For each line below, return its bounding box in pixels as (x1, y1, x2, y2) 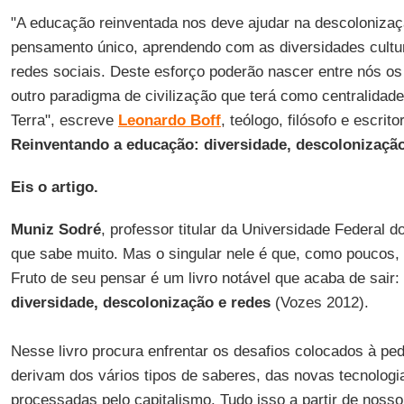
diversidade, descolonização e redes (10, 294, 271, 311)
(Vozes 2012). (270, 294, 369, 311)
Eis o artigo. (10, 179, 98, 196)
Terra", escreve (10, 112, 118, 129)
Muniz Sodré (10, 221, 101, 238)
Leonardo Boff (117, 112, 221, 129)
